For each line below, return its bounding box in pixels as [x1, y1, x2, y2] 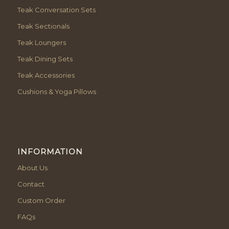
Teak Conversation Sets [17, 6, 96, 14]
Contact [17, 180, 44, 189]
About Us [17, 164, 48, 172]
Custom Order [17, 196, 65, 205]
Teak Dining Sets [17, 55, 73, 63]
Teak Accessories [17, 71, 75, 80]
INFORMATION [17, 147, 83, 157]
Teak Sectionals [17, 22, 70, 31]
